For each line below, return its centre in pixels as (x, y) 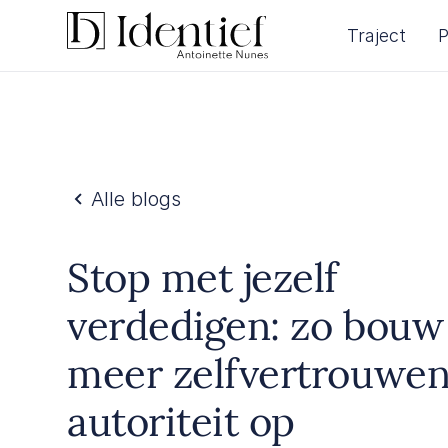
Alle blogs (136, 199)
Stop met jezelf (202, 277)
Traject (376, 35)
